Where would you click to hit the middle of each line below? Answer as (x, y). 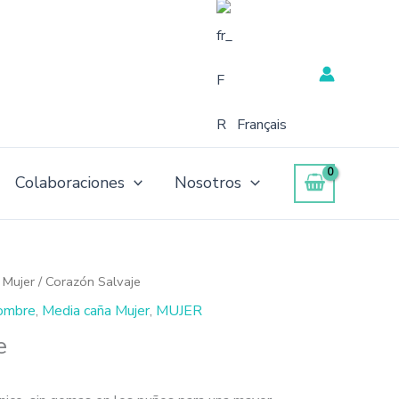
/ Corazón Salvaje (88, 281)
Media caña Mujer (96, 310)
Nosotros (208, 183)
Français (262, 125)
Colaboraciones (69, 183)
